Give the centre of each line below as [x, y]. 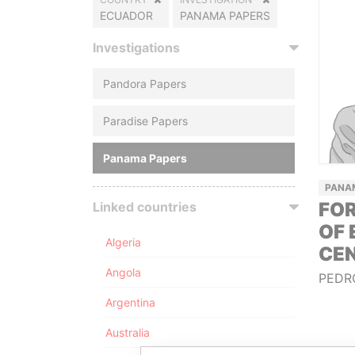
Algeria [123, 242]
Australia [128, 332]
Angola [123, 272]
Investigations [136, 48]
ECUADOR [126, 15]
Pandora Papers [145, 84]
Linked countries [145, 207]
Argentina [130, 302]
